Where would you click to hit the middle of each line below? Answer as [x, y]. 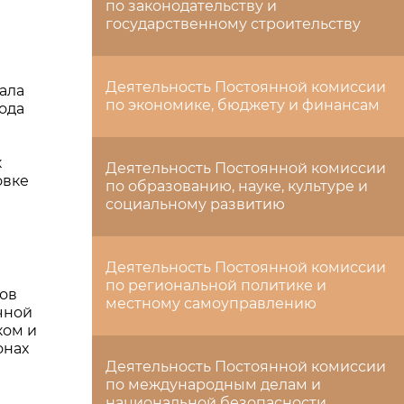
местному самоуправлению [211, 303]
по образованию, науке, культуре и [237, 186]
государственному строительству [233, 24]
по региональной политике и [216, 285]
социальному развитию [195, 204]
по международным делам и [213, 385]
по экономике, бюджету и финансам [243, 105]
